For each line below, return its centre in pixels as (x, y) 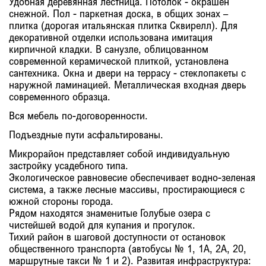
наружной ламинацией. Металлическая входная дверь (128, 84)
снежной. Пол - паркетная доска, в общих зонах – (118, 13)
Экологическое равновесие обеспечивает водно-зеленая (132, 177)
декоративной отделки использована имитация (111, 37)
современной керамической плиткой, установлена (119, 61)
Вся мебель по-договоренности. (78, 115)
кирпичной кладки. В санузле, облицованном (109, 49)
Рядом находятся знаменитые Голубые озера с (110, 213)
